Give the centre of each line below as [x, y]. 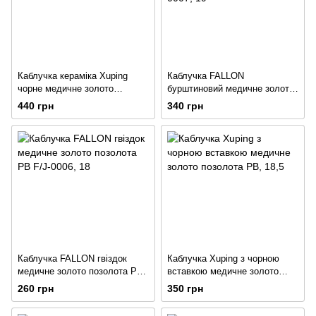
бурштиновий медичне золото [231, 89]
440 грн [36, 106]
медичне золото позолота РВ [80, 271]
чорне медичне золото [66, 89]
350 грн [185, 289]
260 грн [36, 289]
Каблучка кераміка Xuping [73, 76]
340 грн [185, 106]
